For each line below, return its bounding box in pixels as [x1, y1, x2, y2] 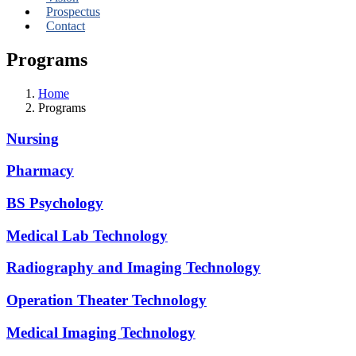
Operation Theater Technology [6, 292, 207, 309]
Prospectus [46, 5, 100, 18]
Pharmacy [6, 162, 74, 180]
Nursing [6, 130, 59, 147]
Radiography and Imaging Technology [6, 259, 261, 277]
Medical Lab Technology [6, 226, 168, 244]
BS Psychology [6, 194, 103, 211]
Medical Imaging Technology [6, 323, 195, 341]
